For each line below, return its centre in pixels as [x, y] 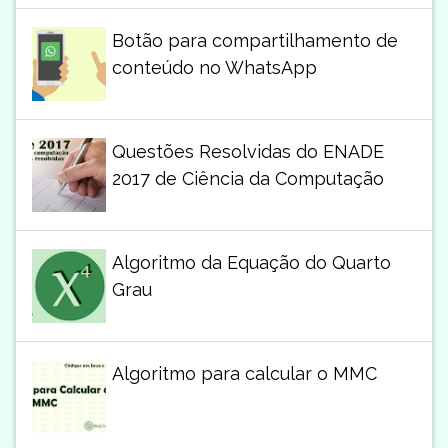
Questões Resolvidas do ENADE [247, 152]
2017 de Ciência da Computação [247, 179]
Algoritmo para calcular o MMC [244, 374]
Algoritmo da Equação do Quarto [251, 263]
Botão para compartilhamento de [254, 41]
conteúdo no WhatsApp [214, 68]
